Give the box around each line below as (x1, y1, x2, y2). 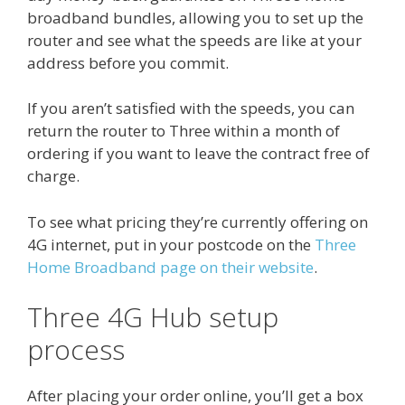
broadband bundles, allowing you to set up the (27, 6, 363, 28)
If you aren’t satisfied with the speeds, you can (27, 98, 354, 119)
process (27, 331, 125, 369)
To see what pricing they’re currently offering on (27, 211, 368, 232)
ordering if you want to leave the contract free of (27, 143, 370, 165)
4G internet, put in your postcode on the (27, 233, 315, 255)
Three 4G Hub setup (27, 298, 278, 336)
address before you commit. (27, 52, 229, 73)
